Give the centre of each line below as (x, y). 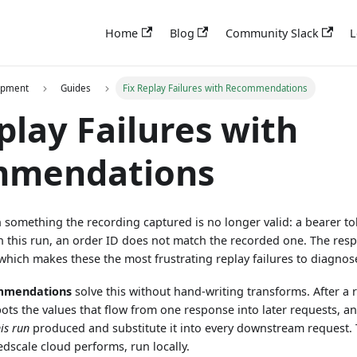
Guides (76, 88)
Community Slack (273, 33)
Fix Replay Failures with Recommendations (216, 88)
